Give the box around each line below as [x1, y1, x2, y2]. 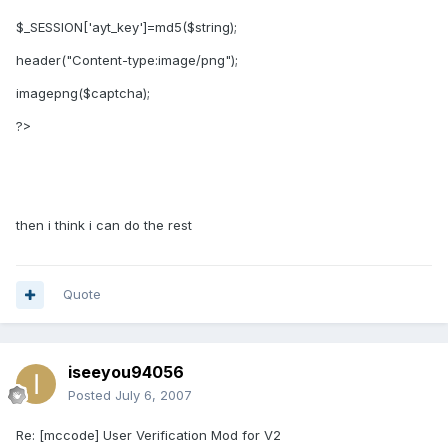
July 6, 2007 [115, 387, 192, 404]
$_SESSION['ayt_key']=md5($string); [16, 19, 237, 36]
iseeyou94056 [68, 362, 184, 383]
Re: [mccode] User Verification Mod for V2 [16, 427, 281, 444]
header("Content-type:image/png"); [16, 52, 238, 69]
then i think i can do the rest [16, 217, 192, 234]
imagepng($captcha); [16, 85, 150, 102]
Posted [68, 387, 115, 404]
